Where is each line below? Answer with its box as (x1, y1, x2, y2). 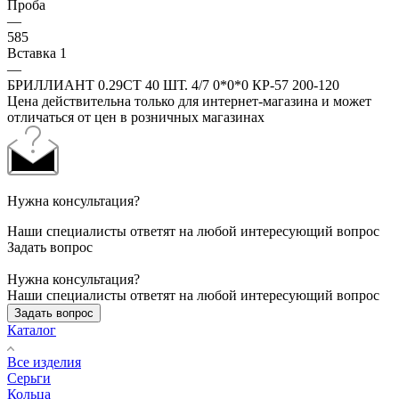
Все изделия (7, 354, 81, 370)
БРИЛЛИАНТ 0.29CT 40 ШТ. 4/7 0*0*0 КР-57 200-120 (7, 77, 339, 93)
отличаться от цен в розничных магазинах (7, 109, 265, 125)
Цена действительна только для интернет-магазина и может (7, 93, 371, 109)
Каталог (7, 322, 56, 338)
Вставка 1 (7, 45, 67, 61)
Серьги (7, 370, 51, 386)
